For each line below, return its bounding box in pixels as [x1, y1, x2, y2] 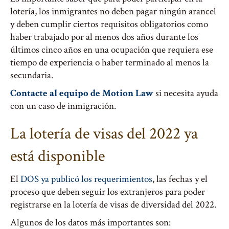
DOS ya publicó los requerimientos [20, 173, 152, 186]
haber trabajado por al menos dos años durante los [10, 31, 198, 43]
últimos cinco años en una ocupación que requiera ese [10, 43, 213, 56]
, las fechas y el [152, 173, 208, 186]
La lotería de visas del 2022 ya [10, 123, 198, 144]
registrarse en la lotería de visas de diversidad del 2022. [10, 198, 216, 211]
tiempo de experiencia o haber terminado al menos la [10, 56, 209, 69]
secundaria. [10, 69, 53, 82]
